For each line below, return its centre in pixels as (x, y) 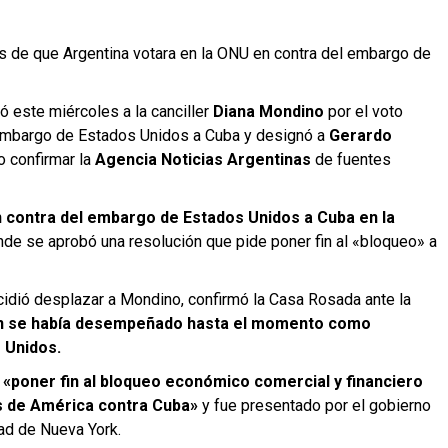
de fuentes (351, 159)
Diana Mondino (268, 111)
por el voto (363, 111)
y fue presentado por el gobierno (316, 405)
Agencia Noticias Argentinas (203, 159)
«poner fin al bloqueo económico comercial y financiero (213, 381)
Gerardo (360, 135)
